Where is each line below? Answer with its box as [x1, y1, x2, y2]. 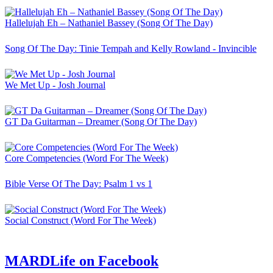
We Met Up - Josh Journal [5, 79, 105, 90]
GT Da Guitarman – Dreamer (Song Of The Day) [5, 116, 197, 127]
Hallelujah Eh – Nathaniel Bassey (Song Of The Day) [5, 17, 213, 28]
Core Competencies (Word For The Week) [5, 152, 168, 163]
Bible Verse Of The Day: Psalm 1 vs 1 [5, 178, 152, 189]
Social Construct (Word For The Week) [5, 214, 156, 225]
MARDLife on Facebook [5, 252, 158, 269]
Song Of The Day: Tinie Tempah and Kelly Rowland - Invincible [5, 43, 257, 54]
